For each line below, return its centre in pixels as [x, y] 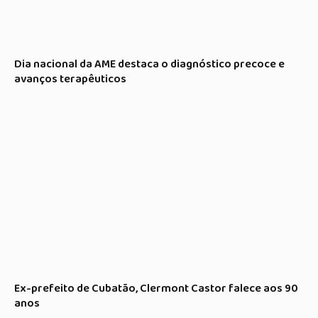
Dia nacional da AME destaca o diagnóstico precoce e [149, 65]
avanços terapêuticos [70, 79]
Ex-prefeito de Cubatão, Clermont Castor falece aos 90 [156, 289]
